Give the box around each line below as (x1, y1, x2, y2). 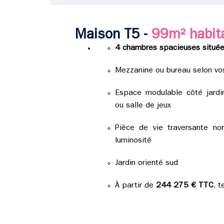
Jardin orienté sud (114, 159, 178, 167)
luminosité (114, 137, 151, 145)
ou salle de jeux (114, 102, 171, 110)
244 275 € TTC (155, 182, 213, 190)
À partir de (114, 182, 156, 190)
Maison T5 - (74, 29, 151, 43)
